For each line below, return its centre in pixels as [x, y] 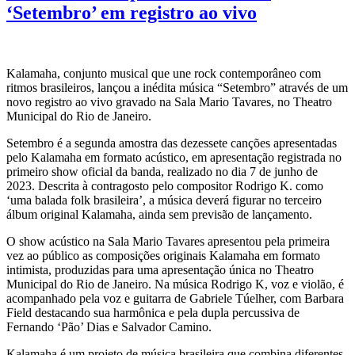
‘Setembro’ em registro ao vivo [132, 12]
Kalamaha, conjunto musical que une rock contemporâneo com [164, 73]
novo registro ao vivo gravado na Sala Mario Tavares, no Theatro [169, 101]
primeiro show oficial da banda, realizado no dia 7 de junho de [162, 171]
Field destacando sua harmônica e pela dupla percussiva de [153, 312]
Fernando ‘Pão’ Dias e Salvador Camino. [109, 326]
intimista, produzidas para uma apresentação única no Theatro [160, 269]
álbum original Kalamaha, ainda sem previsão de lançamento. [159, 214]
